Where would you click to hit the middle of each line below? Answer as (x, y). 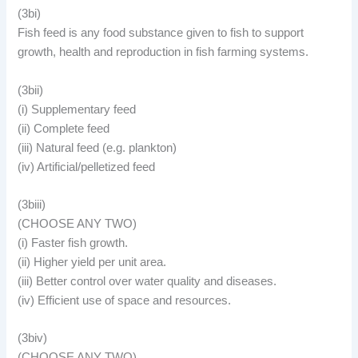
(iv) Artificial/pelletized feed (87, 167)
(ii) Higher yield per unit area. (92, 262)
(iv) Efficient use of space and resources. (125, 300)
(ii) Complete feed (64, 128)
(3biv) (33, 338)
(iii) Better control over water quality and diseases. (147, 281)
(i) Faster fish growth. (73, 243)
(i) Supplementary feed (77, 109)
